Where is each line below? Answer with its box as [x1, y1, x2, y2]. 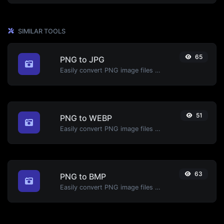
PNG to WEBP [60, 112, 112, 123]
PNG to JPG [60, 54, 104, 64]
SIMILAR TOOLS [16, 27, 65, 35]
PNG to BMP [60, 171, 106, 181]
